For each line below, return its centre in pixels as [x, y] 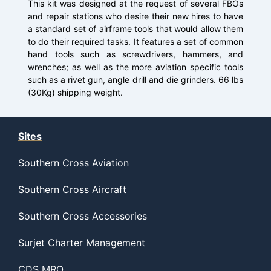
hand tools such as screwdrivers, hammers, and [135, 54]
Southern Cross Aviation [73, 163]
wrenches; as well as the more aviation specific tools [135, 67]
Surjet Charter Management [82, 243]
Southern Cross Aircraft [72, 189]
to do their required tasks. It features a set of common [135, 41]
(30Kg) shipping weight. [75, 92]
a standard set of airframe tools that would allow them [135, 29]
